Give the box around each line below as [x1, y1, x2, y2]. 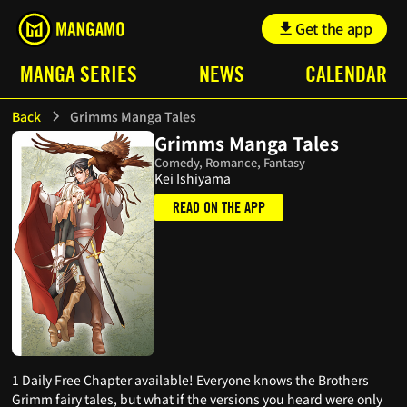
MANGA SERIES [20, 61, 138, 87]
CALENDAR [304, 61, 387, 87]
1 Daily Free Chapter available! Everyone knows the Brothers [12, 370, 370, 389]
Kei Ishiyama [154, 169, 232, 187]
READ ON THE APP [173, 199, 266, 216]
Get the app [295, 16, 372, 39]
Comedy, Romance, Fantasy [154, 154, 306, 171]
